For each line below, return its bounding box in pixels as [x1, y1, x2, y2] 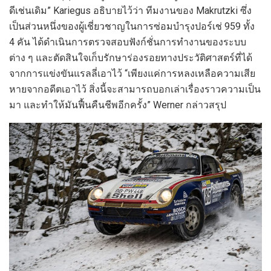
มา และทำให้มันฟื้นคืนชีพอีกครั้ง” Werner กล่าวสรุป [9, 99, 226, 111]
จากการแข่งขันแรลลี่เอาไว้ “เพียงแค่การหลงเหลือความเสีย [9, 67, 255, 79]
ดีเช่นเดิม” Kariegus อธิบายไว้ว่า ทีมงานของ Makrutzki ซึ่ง [9, 4, 252, 16]
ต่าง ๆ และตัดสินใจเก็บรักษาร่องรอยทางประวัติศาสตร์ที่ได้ [9, 51, 252, 64]
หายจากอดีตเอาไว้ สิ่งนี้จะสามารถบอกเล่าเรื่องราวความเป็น [9, 83, 261, 95]
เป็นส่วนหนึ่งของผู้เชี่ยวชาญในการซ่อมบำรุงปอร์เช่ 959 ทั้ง [9, 20, 255, 32]
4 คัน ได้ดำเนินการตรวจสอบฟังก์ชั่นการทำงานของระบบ [9, 36, 246, 48]
